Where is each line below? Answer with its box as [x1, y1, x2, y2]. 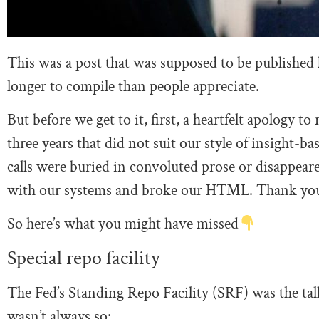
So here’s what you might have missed [7, 214, 239, 235]
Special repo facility [7, 244, 159, 271]
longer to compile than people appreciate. [7, 75, 259, 97]
